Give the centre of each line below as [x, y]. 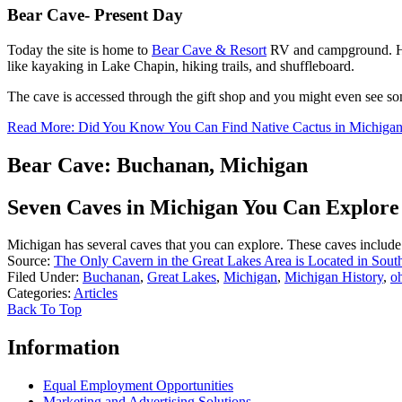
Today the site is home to [79, 49]
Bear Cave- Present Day [95, 15]
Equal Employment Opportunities [138, 386]
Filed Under [41, 277]
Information [63, 348]
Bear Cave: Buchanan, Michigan [157, 165]
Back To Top [44, 310]
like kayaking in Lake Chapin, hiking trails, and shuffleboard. [181, 66]
